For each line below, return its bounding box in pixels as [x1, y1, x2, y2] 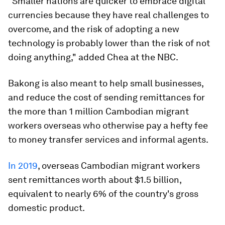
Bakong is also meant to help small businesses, [8, 77, 203, 88]
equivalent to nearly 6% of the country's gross [8, 188, 198, 199]
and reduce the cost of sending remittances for [8, 91, 205, 102]
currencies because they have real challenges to [8, 9, 209, 20]
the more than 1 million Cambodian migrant [8, 105, 189, 117]
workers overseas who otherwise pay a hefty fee [8, 120, 208, 131]
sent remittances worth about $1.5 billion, [8, 174, 181, 185]
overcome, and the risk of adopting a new [8, 23, 179, 34]
